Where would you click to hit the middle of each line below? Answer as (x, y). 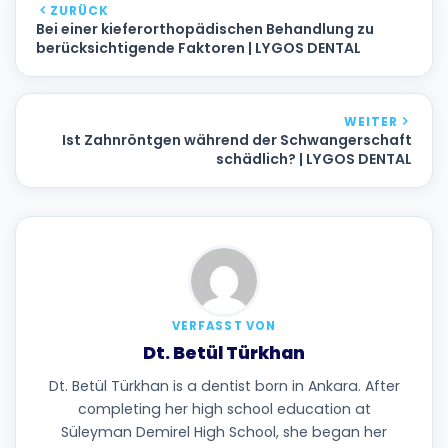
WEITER (371, 121)
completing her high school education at (224, 408)
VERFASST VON (224, 325)
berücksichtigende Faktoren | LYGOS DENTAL (198, 47)
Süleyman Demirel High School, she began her (224, 431)
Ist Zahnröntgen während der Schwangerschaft (237, 139)
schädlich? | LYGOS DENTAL (314, 158)
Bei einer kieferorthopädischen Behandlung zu (205, 28)
